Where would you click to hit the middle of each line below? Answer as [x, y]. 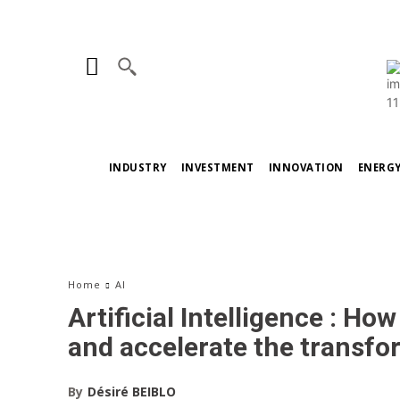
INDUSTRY [137, 168]
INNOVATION [306, 168]
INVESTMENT [217, 168]
